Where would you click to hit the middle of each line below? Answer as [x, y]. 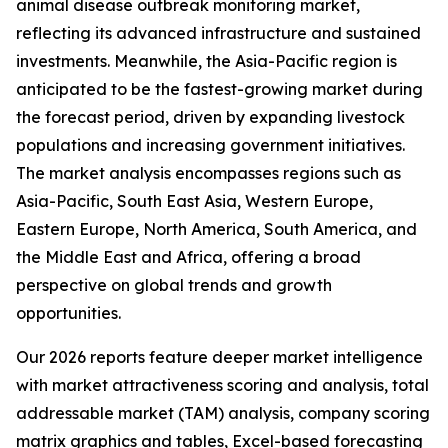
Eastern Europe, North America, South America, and [216, 229]
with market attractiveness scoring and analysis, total [222, 385]
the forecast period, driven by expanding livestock [210, 117]
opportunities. [68, 313]
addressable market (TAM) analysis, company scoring [223, 413]
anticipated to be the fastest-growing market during [219, 89]
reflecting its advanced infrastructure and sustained [218, 33]
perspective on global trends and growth [174, 285]
